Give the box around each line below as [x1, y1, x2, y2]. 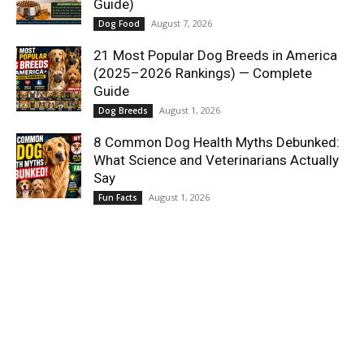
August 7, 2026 [151, 16, 212, 29]
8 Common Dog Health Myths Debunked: [93, 133, 340, 150]
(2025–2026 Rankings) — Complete [93, 64, 312, 81]
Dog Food [98, 17, 140, 29]
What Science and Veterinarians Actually [93, 151, 339, 168]
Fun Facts [98, 191, 137, 203]
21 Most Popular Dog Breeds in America [93, 46, 337, 63]
